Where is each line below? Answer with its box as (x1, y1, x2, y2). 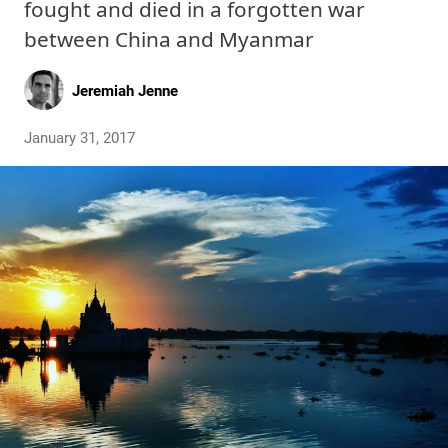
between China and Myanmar (24, 25, 314, 53)
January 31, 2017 (24, 129, 135, 147)
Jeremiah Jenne (72, 81, 178, 100)
